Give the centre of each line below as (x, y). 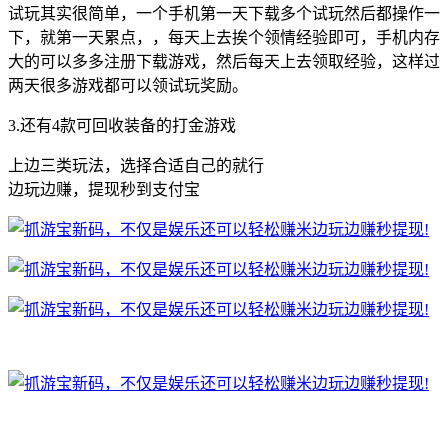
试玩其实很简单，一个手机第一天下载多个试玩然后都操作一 (224, 13)
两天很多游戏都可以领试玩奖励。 (128, 85)
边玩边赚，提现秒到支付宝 (104, 189)
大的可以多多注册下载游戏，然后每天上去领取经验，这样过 (224, 61)
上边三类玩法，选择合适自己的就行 (136, 165)
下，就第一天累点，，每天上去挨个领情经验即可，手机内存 (224, 37)
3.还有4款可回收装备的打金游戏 (122, 125)
